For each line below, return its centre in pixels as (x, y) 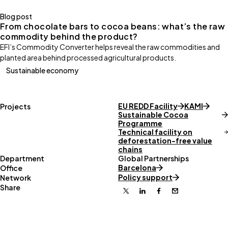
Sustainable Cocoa (153, 115)
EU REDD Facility (148, 106)
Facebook (177, 194)
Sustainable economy (42, 70)
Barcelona (137, 168)
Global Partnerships (153, 159)
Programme (140, 123)
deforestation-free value (165, 141)
